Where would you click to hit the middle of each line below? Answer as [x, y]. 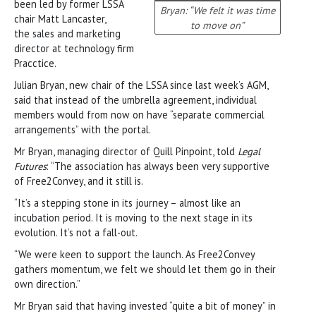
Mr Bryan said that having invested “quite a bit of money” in [145, 305]
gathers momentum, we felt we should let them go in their [145, 269]
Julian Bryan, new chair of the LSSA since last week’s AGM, [141, 85]
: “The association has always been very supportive [158, 166]
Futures [30, 166]
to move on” [218, 25]
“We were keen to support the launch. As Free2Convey [134, 254]
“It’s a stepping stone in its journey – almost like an [127, 202]
